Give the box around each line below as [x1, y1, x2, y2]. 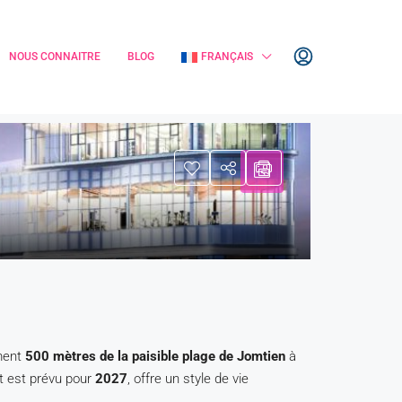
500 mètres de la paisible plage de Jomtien [25, 348, 285, 364]
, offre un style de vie [127, 371, 249, 387]
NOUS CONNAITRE [9, 50, 101, 63]
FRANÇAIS [201, 50, 253, 63]
